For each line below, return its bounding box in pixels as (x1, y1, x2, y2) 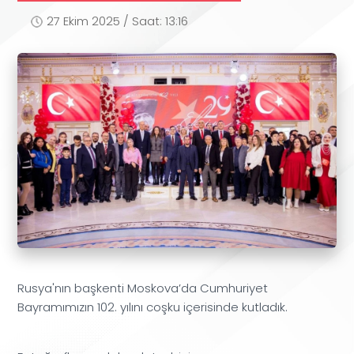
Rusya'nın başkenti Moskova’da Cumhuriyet (17, 279, 269, 299)
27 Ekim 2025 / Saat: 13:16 (43, 13, 189, 32)
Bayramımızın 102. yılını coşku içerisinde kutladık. (17, 298, 288, 318)
